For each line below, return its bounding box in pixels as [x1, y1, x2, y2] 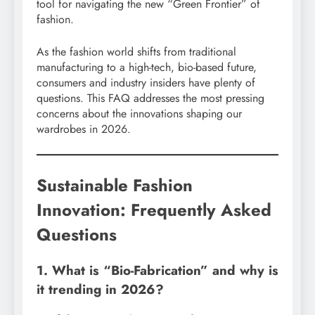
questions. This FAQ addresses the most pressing [37, 90, 264, 107]
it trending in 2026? [37, 279, 164, 299]
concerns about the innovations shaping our [37, 105, 242, 122]
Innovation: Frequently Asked [37, 198, 271, 223]
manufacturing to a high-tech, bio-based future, [37, 59, 257, 76]
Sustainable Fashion [37, 173, 193, 198]
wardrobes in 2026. [37, 121, 131, 138]
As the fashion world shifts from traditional [37, 44, 236, 60]
